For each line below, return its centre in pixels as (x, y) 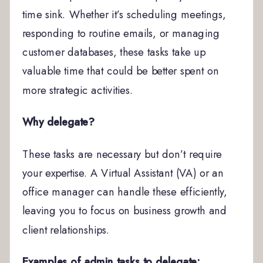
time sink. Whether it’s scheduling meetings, (124, 14)
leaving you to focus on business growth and (124, 211)
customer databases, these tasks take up (114, 52)
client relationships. (66, 230)
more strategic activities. (77, 90)
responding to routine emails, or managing (121, 33)
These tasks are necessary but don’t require (122, 154)
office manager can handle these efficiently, (124, 192)
